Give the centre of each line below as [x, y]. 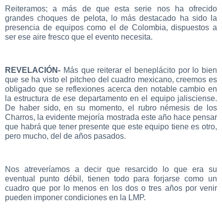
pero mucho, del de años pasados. [65, 136]
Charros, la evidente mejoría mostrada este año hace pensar [111, 117]
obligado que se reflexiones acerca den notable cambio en [111, 89]
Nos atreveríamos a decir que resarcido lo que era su [111, 169]
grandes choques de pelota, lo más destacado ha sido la [111, 18]
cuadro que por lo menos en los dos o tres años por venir [111, 188]
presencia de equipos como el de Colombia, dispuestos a [111, 28]
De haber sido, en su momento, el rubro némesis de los [111, 108]
